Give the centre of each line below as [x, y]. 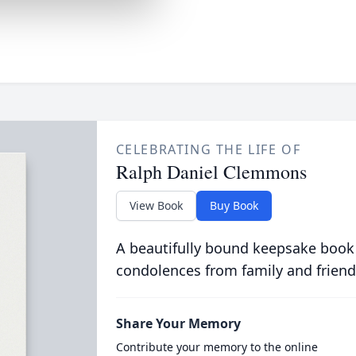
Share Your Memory [178, 323]
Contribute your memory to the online [217, 347]
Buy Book [234, 205]
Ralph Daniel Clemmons [211, 172]
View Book [156, 205]
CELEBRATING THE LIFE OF [208, 149]
